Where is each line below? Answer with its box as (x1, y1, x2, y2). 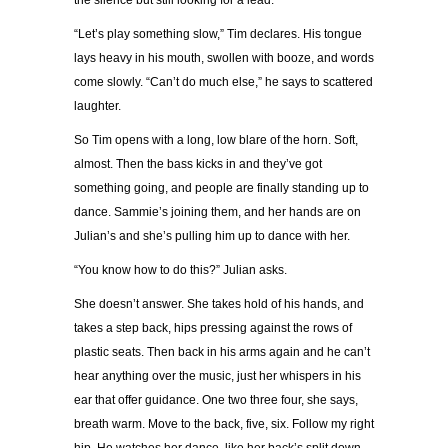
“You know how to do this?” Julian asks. (74, 263, 287, 278)
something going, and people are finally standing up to (74, 181, 369, 196)
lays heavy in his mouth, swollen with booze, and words (74, 51, 374, 66)
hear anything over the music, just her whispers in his (74, 369, 361, 384)
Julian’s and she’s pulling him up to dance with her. (74, 229, 350, 244)
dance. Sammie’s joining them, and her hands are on (74, 205, 361, 220)
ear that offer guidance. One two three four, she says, (74, 393, 358, 408)
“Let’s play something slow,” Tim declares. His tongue (74, 27, 362, 42)
